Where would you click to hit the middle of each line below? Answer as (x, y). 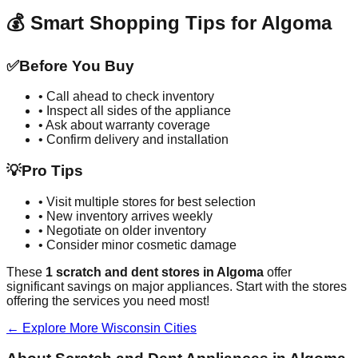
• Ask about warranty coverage (124, 125)
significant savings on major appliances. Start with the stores (177, 286)
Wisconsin (131, 328)
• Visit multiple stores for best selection (147, 201)
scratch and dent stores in (135, 272)
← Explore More (54, 328)
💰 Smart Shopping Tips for (134, 22)
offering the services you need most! (108, 300)
